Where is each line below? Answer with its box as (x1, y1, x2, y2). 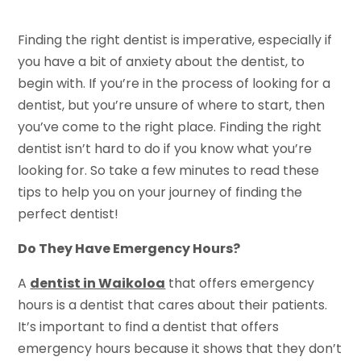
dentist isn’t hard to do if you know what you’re (18, 139, 313, 158)
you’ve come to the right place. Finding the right (18, 117, 322, 136)
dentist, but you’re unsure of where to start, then (18, 95, 326, 114)
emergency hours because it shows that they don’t (18, 338, 342, 358)
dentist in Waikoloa (30, 273, 166, 293)
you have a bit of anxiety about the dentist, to (18, 52, 305, 71)
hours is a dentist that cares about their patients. (18, 295, 328, 314)
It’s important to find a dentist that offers (18, 317, 280, 336)
